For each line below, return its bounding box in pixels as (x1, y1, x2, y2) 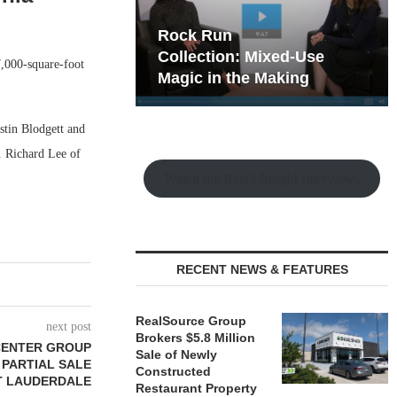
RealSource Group (136, 314, 247, 328)
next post (46, 320, 92, 333)
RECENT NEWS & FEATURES (175, 262, 348, 276)
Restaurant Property (136, 381, 258, 395)
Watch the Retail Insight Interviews (164, 170, 361, 186)
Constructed (136, 364, 212, 378)
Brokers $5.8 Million (136, 331, 256, 345)
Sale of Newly (136, 347, 218, 362)
